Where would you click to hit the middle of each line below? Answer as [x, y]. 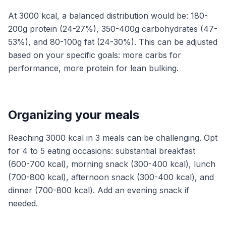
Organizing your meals [74, 115]
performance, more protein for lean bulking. [93, 68]
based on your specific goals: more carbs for [95, 55]
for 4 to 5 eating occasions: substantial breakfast [102, 151]
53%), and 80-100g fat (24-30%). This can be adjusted [113, 42]
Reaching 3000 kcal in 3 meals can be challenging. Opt [113, 138]
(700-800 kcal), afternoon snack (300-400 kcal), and [111, 177]
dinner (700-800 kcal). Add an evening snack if [99, 190]
